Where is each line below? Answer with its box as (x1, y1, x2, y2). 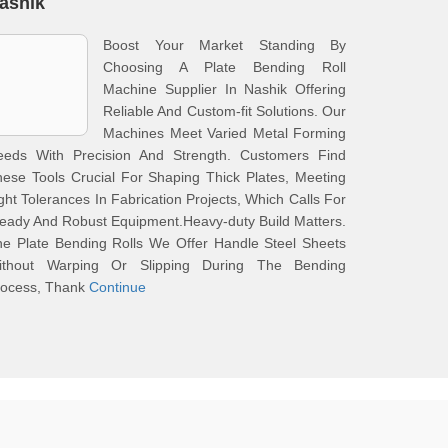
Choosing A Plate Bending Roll (103, 59, 346, 75)
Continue (89, 279, 146, 295)
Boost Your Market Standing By (103, 37, 346, 53)
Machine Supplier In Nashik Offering (103, 81, 346, 97)
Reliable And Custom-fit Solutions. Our (103, 103, 346, 119)
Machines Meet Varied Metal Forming (103, 125, 346, 141)
